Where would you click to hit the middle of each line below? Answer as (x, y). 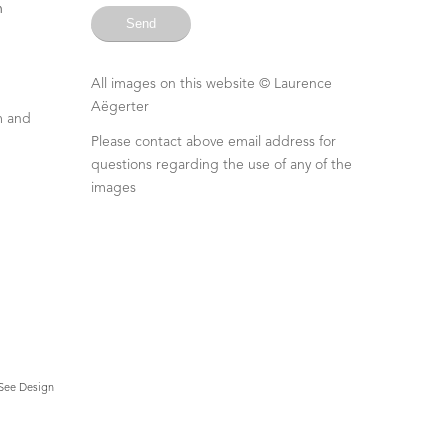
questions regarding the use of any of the (221, 164)
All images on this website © (182, 83)
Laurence (302, 83)
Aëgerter (119, 106)
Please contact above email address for (213, 141)
